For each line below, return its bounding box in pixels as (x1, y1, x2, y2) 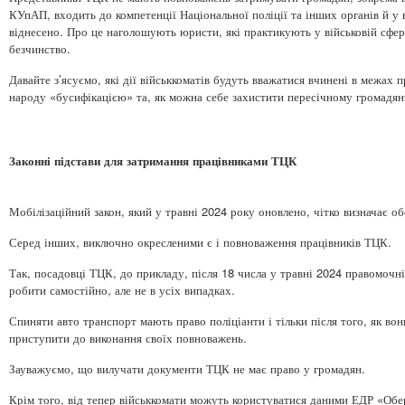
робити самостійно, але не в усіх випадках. (9, 280, 235, 298)
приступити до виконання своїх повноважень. (9, 328, 247, 346)
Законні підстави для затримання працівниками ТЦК (9, 151, 297, 169)
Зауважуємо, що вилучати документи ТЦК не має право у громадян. (9, 359, 365, 377)
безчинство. (9, 39, 71, 57)
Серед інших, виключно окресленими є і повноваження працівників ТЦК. (9, 232, 391, 250)
